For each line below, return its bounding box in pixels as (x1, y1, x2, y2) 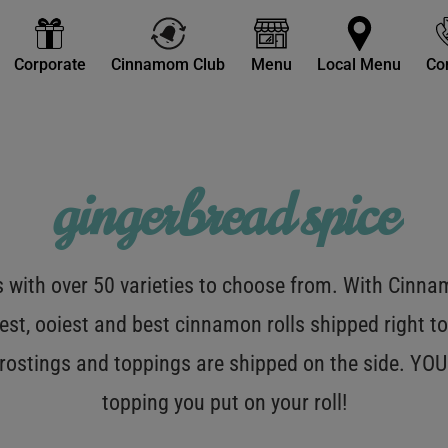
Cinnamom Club (111, 55, 226, 74)
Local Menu (317, 55, 402, 74)
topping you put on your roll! (101, 389, 347, 415)
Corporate (13, 55, 86, 74)
